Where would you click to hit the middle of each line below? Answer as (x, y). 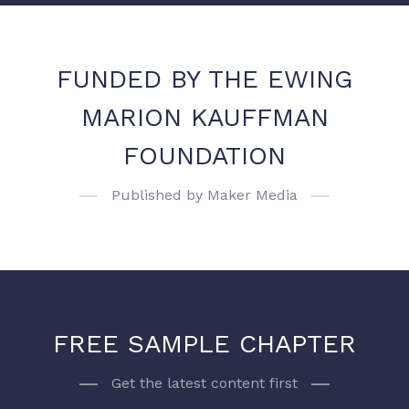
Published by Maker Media (204, 195)
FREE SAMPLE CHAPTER (204, 344)
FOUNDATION (204, 156)
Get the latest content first (204, 383)
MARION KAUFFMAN (204, 118)
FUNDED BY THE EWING (204, 79)
